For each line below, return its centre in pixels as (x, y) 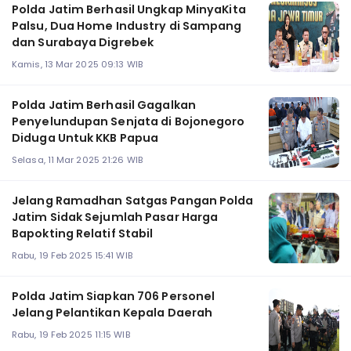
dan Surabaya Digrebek (83, 43)
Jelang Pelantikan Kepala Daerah (112, 313)
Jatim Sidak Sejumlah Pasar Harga (115, 217)
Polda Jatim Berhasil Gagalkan (104, 105)
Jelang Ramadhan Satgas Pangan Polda (133, 201)
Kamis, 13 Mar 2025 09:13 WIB (77, 64)
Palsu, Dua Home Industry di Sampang (127, 26)
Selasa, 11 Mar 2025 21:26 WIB (77, 159)
